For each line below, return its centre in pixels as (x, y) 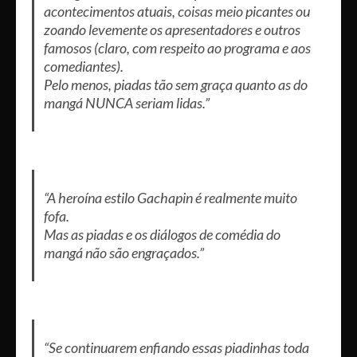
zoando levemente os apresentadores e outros (172, 29)
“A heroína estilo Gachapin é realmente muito (170, 197)
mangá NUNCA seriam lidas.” (126, 102)
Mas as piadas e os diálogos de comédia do (162, 234)
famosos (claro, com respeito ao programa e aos (177, 47)
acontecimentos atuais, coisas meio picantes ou (177, 11)
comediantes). (83, 66)
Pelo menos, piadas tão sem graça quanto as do (175, 84)
